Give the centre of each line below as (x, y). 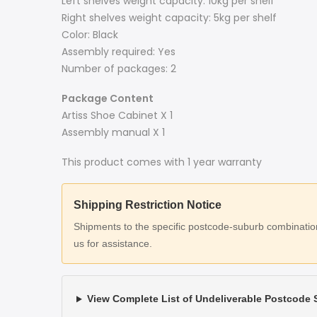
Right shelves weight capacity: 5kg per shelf (169, 17)
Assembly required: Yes (119, 51)
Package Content (108, 99)
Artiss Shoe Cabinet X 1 (117, 116)
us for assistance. (113, 244)
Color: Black (90, 34)
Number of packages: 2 (119, 68)
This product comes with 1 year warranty (162, 162)
